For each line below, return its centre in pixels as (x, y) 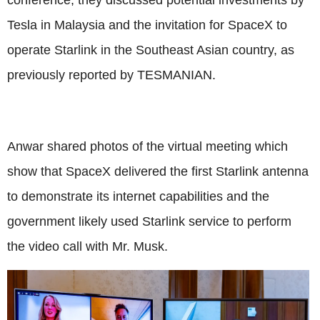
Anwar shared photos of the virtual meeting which (147, 146)
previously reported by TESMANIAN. (115, 75)
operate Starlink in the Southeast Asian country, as (151, 50)
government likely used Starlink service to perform (149, 221)
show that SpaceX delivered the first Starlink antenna (158, 171)
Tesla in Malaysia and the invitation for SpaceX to (147, 25)
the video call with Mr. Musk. (87, 246)
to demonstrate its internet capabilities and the (138, 196)
